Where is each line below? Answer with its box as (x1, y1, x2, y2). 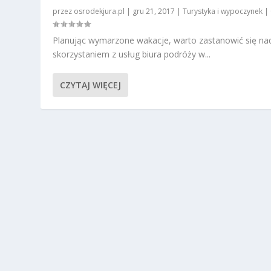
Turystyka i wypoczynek (183, 5, 263, 16)
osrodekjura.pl (74, 5, 125, 16)
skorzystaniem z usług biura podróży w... (53, 48, 211, 60)
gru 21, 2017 (132, 5, 175, 16)
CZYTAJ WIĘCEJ (60, 79, 122, 91)
